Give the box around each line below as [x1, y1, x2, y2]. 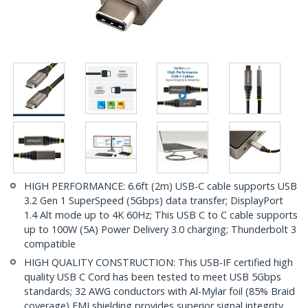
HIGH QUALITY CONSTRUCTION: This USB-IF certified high [24, 256, 293, 269]
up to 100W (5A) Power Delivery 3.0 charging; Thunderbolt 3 [24, 223, 296, 236]
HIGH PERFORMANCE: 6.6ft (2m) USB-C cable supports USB [24, 179, 297, 193]
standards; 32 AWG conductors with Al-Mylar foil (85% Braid [24, 285, 295, 298]
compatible [24, 237, 76, 251]
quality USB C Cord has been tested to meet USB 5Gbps [24, 270, 281, 284]
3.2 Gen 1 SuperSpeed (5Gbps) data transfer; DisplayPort [24, 194, 283, 208]
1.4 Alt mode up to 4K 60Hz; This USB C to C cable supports [24, 208, 298, 222]
